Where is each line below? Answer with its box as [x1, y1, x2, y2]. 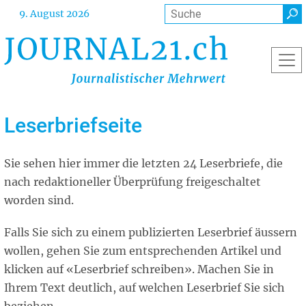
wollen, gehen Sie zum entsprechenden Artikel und [4, 243, 281, 258]
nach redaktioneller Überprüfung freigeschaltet [4, 174, 261, 189]
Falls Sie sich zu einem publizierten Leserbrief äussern [4, 225, 297, 239]
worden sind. [4, 193, 74, 207]
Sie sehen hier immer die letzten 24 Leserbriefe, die [4, 156, 283, 170]
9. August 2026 [19, 8, 90, 20]
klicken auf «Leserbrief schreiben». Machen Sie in [4, 262, 274, 276]
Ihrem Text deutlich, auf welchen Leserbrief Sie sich [4, 280, 285, 294]
